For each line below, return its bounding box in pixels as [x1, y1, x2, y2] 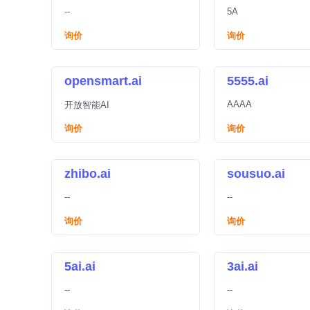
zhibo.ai [64, 167, 111, 181]
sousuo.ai [227, 167, 285, 181]
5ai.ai [64, 259, 95, 273]
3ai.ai [227, 259, 258, 273]
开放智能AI [64, 100, 109, 110]
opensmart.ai [64, 74, 142, 88]
